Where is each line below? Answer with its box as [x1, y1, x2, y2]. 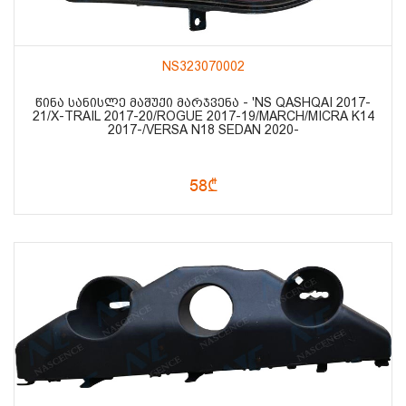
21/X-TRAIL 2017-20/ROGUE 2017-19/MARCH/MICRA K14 [32, 108, 374, 123]
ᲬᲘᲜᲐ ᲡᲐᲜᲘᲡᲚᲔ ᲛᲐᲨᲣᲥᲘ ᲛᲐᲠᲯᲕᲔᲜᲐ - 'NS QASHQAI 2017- [35, 94, 371, 110]
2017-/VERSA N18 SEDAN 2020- [107, 121, 299, 137]
